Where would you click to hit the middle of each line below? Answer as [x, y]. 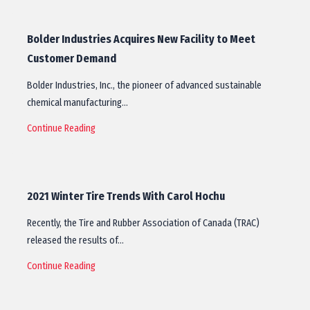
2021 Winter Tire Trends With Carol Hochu [126, 196]
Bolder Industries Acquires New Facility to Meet [141, 39]
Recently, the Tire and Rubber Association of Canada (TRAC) [143, 223]
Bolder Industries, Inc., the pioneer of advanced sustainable [144, 85]
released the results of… [75, 240]
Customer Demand [72, 58]
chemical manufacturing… [77, 103]
